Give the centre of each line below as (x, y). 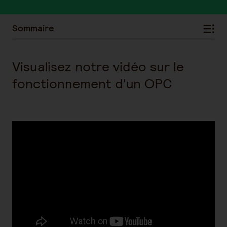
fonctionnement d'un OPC (92, 83)
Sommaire (33, 28)
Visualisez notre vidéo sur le (98, 67)
